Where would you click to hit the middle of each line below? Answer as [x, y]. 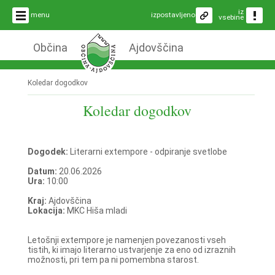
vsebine [231, 17]
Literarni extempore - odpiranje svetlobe [148, 151]
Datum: [43, 171]
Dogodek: [48, 151]
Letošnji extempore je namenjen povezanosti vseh [126, 240]
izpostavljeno [173, 15]
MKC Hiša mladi [97, 210]
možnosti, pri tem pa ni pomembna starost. [113, 259]
